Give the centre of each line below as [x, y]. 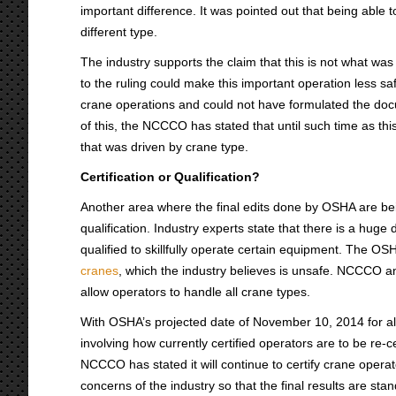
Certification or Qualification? [170, 177]
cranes [99, 270]
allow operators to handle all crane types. [195, 292]
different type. [119, 32]
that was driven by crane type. [164, 147]
